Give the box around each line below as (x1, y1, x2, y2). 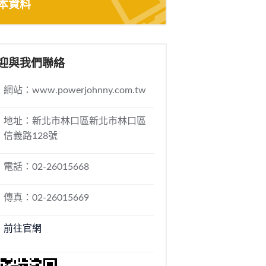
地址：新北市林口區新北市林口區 (3, 116, 146, 126)
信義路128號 (3, 131, 58, 141)
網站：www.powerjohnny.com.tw (3, 85, 146, 95)
